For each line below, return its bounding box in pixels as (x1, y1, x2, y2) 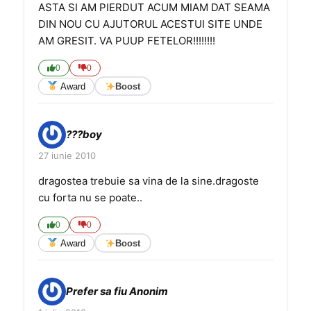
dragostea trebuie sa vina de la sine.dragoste (38, 174, 259, 187)
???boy (66, 128, 102, 141)
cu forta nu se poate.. (38, 191, 142, 204)
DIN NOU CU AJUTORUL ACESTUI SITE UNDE (38, 17, 262, 31)
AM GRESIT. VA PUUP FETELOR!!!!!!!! (38, 34, 215, 47)
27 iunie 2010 (38, 150, 96, 161)
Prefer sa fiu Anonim (66, 285, 168, 298)
